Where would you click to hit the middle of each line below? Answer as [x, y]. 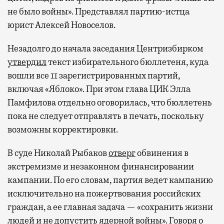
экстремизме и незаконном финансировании [101, 167]
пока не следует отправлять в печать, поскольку [106, 116]
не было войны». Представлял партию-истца [98, 12]
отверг [122, 153]
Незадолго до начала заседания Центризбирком [105, 49]
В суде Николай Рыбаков [58, 153]
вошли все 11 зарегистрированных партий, [94, 76]
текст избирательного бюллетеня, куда [127, 62]
